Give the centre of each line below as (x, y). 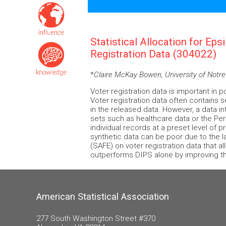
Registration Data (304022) (153, 54)
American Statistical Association (103, 196)
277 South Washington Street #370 (96, 219)
